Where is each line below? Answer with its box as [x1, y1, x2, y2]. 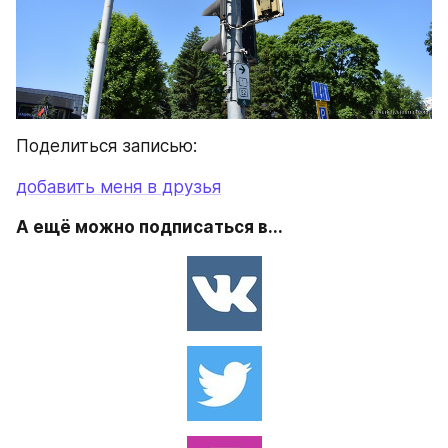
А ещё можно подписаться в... [16, 217, 283, 238]
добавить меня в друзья [16, 176, 221, 197]
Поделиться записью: [16, 136, 197, 157]
